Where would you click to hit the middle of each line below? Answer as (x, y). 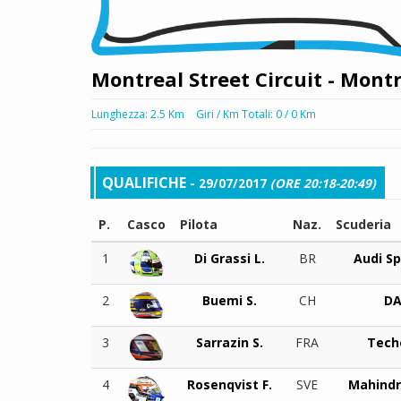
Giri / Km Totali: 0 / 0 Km (256, 114)
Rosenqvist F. (229, 384)
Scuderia (363, 224)
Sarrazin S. (229, 342)
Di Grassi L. (229, 258)
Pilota (199, 224)
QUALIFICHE (144, 182)
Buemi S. (229, 300)
